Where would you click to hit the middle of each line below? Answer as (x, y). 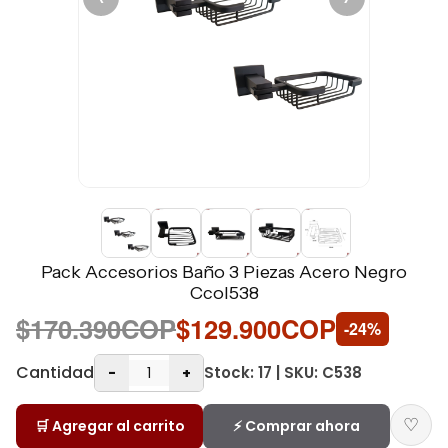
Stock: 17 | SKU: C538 (283, 372)
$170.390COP (96, 328)
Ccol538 (224, 293)
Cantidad (55, 372)
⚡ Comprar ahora (296, 426)
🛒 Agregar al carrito (109, 426)
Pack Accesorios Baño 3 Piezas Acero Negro (224, 272)
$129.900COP (256, 328)
